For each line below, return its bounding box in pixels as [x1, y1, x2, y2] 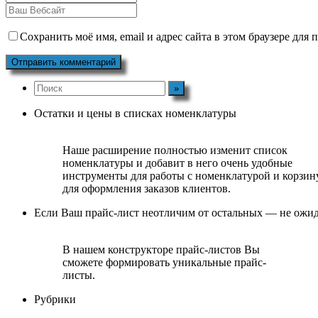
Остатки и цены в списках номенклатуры [34, 107, 236, 120]
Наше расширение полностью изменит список [62, 144, 287, 157]
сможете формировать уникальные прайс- [62, 256, 266, 269]
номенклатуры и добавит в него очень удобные [62, 157, 292, 170]
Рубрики [34, 293, 76, 306]
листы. [62, 269, 95, 282]
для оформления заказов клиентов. [62, 182, 231, 195]
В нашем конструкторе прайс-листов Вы [62, 243, 260, 256]
